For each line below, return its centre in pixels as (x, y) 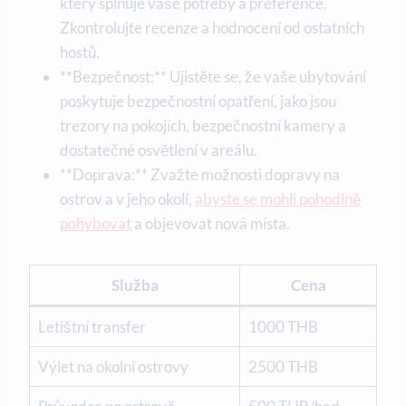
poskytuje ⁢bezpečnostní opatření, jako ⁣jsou (198, 101)
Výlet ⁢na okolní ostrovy (113, 366)
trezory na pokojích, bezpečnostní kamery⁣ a (203, 125)
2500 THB (283, 366)
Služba (135, 285)
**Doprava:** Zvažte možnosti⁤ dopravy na (200, 174)
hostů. (80, 52)
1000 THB (283, 326)
